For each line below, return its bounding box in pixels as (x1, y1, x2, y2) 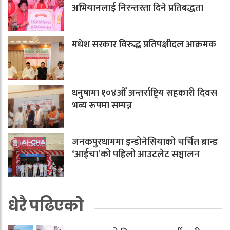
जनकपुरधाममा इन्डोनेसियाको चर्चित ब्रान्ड (72, 133, 218, 150)
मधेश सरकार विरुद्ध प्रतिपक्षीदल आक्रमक (72, 36, 216, 52)
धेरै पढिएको (8, 195, 83, 216)
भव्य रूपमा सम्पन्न (72, 97, 132, 113)
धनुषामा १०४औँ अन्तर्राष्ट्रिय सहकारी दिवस (72, 85, 217, 101)
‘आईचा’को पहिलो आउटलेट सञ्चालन (72, 146, 200, 162)
